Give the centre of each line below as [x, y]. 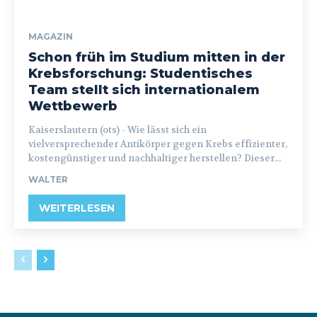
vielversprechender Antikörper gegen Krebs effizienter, [158, 144]
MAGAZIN [51, 36]
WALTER [48, 179]
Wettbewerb [73, 106]
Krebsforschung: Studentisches [140, 74]
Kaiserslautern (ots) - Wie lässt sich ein [78, 130]
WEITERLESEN [77, 208]
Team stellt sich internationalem [144, 90]
